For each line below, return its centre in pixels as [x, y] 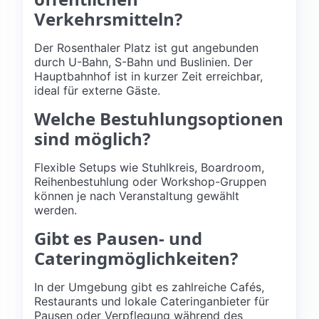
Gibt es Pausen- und [118, 238]
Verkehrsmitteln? [108, 19]
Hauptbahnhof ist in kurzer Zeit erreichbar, [148, 76]
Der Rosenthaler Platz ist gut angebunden [146, 47]
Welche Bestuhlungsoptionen [159, 118]
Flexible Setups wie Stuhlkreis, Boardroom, [149, 167]
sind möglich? [92, 138]
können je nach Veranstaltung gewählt [137, 195]
